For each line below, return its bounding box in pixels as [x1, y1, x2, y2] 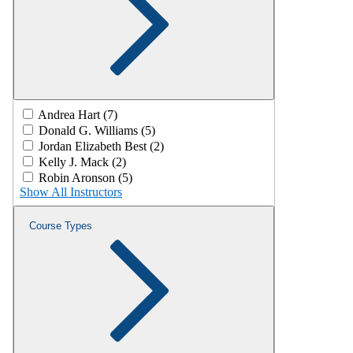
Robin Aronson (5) [39, 170, 132, 184]
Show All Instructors [20, 184, 122, 199]
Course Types [29, 219, 92, 232]
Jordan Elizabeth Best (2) [39, 139, 164, 153]
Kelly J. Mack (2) [39, 154, 126, 169]
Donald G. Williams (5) [39, 123, 155, 137]
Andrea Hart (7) [38, 107, 117, 121]
